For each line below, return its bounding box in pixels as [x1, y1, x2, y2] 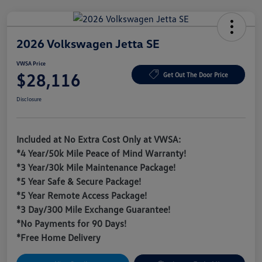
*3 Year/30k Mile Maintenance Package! [16, 161, 175, 174]
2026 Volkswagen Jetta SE [16, 36, 160, 51]
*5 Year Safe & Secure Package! [16, 175, 141, 188]
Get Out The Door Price [163, 70, 228, 78]
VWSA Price [16, 60, 46, 67]
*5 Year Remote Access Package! [16, 189, 147, 202]
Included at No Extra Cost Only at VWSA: [16, 133, 181, 146]
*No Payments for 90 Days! [16, 218, 126, 230]
